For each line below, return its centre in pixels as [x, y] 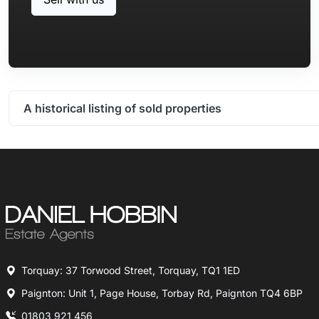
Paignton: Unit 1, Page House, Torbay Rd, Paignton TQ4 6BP [162, 293]
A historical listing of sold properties [122, 108]
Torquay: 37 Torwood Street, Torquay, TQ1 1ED [131, 270]
